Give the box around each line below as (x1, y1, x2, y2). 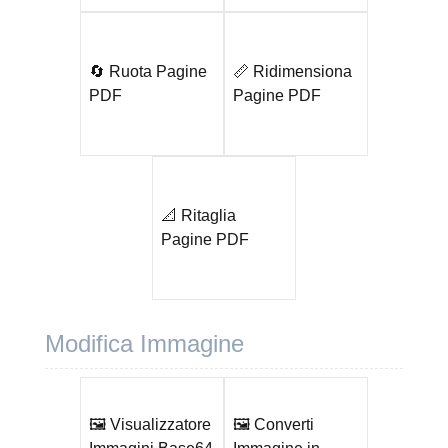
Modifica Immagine (44, 330, 244, 357)
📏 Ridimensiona (232, 63, 352, 80)
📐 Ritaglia (160, 207, 236, 224)
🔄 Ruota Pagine (88, 63, 207, 80)
